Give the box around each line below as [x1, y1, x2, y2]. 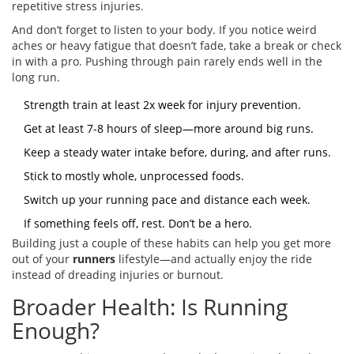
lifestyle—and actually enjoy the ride [115, 251, 312, 267]
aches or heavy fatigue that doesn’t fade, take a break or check [12, 38, 341, 54]
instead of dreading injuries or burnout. [12, 267, 224, 283]
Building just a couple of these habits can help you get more [12, 235, 331, 251]
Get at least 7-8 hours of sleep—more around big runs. [24, 121, 314, 137]
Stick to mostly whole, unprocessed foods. [24, 168, 244, 184]
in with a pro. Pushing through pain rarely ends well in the [12, 54, 322, 70]
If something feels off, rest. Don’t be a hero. [24, 216, 252, 232]
